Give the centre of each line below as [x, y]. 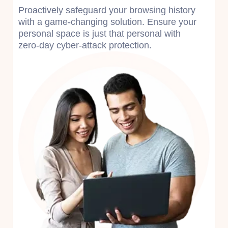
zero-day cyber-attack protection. [85, 45]
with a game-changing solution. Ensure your [107, 22]
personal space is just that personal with [99, 33]
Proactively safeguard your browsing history [107, 10]
